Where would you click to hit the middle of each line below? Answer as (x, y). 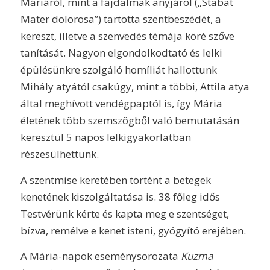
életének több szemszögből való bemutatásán (130, 121)
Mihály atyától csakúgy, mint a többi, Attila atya (135, 87)
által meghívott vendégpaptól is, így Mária (121, 104)
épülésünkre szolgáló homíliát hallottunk (118, 70)
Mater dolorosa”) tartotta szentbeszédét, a (121, 19)
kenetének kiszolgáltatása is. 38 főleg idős (120, 196)
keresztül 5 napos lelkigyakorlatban (105, 137)
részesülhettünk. (59, 154)
